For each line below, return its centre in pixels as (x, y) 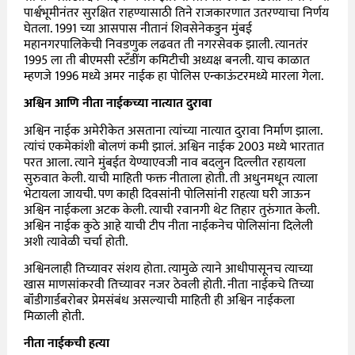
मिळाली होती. (54, 316)
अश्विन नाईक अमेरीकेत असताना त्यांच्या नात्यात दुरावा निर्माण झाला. (173, 131)
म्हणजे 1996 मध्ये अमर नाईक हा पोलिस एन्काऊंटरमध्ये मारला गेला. (174, 76)
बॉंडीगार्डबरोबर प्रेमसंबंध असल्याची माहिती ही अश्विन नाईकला (160, 300)
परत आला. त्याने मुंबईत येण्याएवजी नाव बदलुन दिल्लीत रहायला (165, 162)
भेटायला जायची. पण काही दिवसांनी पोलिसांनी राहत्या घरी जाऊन (168, 194)
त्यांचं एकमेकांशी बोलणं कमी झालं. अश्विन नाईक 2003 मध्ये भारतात (174, 147)
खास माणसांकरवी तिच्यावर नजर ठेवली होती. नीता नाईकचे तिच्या (169, 284)
